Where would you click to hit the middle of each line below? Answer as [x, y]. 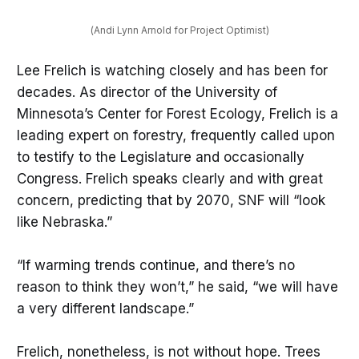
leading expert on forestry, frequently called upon [175, 135]
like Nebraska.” [64, 222]
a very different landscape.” [105, 308]
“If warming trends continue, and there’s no [155, 265]
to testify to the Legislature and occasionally [160, 157]
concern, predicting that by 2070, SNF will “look [171, 200]
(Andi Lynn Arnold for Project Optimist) [179, 30]
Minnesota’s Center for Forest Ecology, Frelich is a [177, 113]
